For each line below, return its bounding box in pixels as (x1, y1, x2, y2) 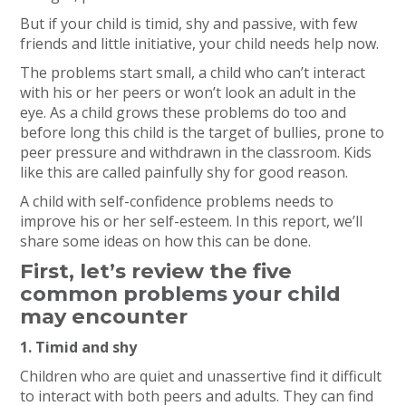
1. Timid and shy (20, 337, 138, 357)
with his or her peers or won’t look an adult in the (20, 82, 357, 102)
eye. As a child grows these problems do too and (20, 102, 347, 122)
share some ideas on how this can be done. (20, 231, 312, 251)
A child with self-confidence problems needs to (20, 191, 334, 211)
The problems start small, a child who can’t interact (20, 63, 366, 82)
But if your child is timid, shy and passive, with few (20, 14, 358, 34)
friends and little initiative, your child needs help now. (20, 34, 380, 53)
